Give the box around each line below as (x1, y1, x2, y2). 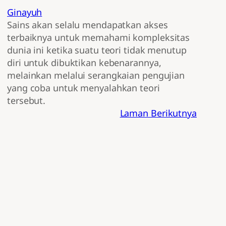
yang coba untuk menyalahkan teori (7, 82, 160, 94)
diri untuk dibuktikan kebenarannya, (7, 56, 161, 69)
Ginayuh (7, 6, 42, 19)
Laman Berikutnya (120, 107, 197, 120)
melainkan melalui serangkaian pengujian (7, 69, 185, 82)
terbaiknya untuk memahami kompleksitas (7, 31, 190, 44)
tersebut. (7, 94, 46, 107)
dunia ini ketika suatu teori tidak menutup (7, 44, 187, 56)
